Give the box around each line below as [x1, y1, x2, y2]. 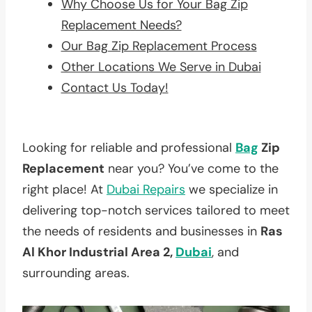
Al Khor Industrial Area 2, [22, 243, 175, 260]
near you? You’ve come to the [104, 159, 279, 177]
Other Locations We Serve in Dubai [61, 58, 261, 75]
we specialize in [185, 180, 278, 198]
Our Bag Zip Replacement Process [61, 37, 257, 54]
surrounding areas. [22, 264, 130, 281]
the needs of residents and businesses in [22, 222, 260, 240]
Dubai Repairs [107, 180, 185, 198]
